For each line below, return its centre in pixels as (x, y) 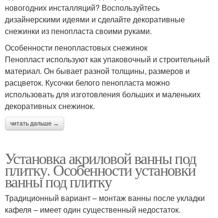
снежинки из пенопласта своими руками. (78, 31)
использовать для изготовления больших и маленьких (103, 94)
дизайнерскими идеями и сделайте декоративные (95, 19)
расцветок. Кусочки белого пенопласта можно (87, 83)
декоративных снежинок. (50, 106)
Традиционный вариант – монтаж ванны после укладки (105, 198)
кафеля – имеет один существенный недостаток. (93, 210)
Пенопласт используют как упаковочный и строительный (107, 59)
